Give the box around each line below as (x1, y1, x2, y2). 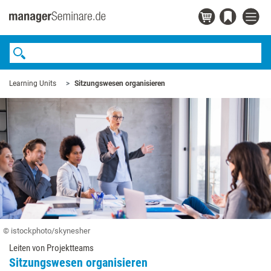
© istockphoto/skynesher (3, 226, 90, 236)
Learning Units (9, 79, 56, 88)
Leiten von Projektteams (9, 243, 94, 254)
